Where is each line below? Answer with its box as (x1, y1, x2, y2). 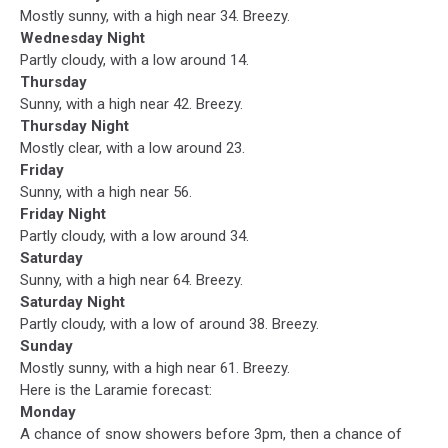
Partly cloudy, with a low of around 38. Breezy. (20, 314, 319, 333)
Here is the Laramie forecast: (20, 380, 212, 399)
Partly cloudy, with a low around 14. (20, 50, 249, 69)
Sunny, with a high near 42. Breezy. (20, 94, 243, 113)
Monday (20, 402, 76, 421)
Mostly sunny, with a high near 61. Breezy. (20, 358, 290, 377)
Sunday (20, 336, 73, 355)
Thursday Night (20, 116, 129, 135)
